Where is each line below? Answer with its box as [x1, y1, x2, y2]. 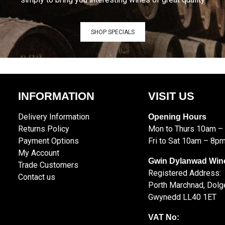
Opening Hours [148, 113, 208, 122]
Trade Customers [18, 160, 79, 170]
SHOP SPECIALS [90, 28, 135, 36]
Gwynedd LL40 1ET [148, 192, 216, 202]
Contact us [18, 172, 56, 182]
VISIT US [148, 90, 194, 103]
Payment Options [18, 136, 79, 146]
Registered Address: [148, 168, 221, 178]
